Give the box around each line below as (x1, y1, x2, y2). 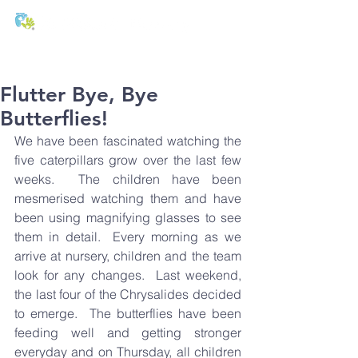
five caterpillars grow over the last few (14, 152, 241, 168)
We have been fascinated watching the (14, 133, 241, 149)
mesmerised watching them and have (14, 190, 241, 206)
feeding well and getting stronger (14, 324, 241, 340)
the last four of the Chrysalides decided (14, 286, 241, 302)
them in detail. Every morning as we (14, 229, 241, 245)
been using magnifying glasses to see (14, 209, 241, 225)
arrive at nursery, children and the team (14, 248, 241, 264)
